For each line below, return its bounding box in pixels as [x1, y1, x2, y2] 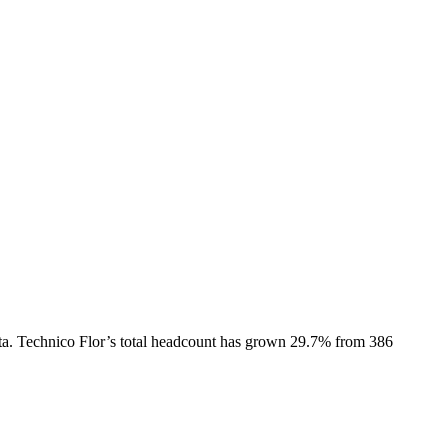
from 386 [331, 332, 393, 350]
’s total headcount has [106, 332, 245, 350]
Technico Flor [17, 332, 106, 350]
